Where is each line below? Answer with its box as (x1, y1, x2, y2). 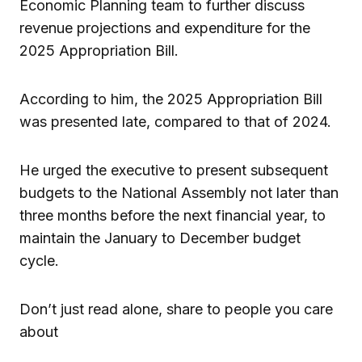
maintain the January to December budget (19, 229, 301, 246)
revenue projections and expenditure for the (19, 19, 310, 36)
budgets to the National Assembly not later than (19, 183, 339, 201)
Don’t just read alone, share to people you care (19, 300, 333, 318)
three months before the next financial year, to (19, 206, 326, 224)
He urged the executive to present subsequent (19, 161, 328, 179)
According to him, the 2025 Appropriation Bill (19, 90, 322, 107)
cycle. (19, 251, 59, 269)
